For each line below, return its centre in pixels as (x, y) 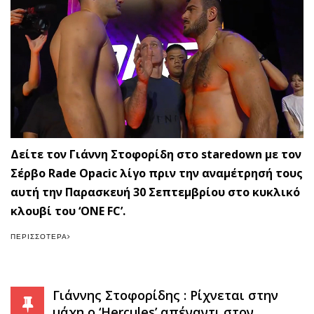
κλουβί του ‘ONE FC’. (68, 211)
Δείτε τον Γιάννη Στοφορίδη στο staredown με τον (156, 154)
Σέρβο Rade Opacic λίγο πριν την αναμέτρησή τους (157, 173)
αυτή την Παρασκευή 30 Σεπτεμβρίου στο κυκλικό (155, 192)
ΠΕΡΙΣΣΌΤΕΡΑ (39, 236)
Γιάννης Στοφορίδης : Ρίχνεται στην (165, 295)
